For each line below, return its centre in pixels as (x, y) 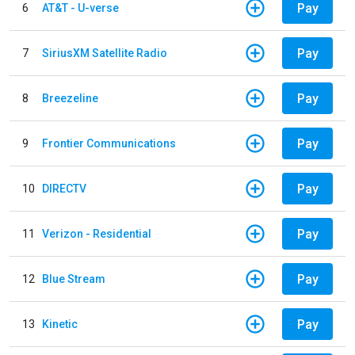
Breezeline (70, 98)
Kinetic (60, 324)
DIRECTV (64, 188)
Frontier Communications (109, 143)
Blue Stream (74, 279)
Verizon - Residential (97, 233)
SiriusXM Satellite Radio (105, 53)
